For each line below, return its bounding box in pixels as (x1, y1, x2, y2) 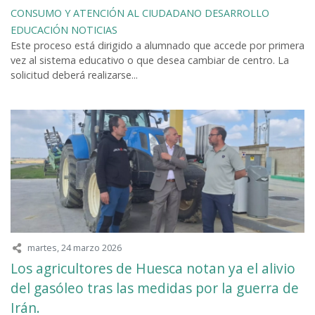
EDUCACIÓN (11, 22, 68, 37)
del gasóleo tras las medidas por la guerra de (11, 278, 299, 298)
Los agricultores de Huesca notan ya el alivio (11, 259, 295, 278)
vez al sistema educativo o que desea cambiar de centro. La (11, 53, 289, 67)
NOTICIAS (71, 22, 117, 37)
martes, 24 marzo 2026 (27, 240, 122, 254)
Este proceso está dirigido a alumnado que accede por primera (11, 38, 304, 52)
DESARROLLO (205, 6, 269, 20)
